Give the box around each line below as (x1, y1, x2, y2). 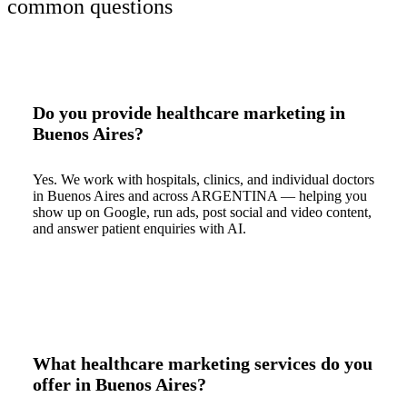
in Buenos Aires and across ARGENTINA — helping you (33, 188, 367, 204)
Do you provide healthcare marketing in (33, 103, 345, 124)
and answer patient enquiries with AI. (33, 221, 246, 237)
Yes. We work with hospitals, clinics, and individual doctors (33, 172, 374, 188)
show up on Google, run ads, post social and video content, (33, 204, 372, 221)
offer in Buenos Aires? (33, 374, 206, 395)
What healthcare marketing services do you (33, 353, 372, 374)
